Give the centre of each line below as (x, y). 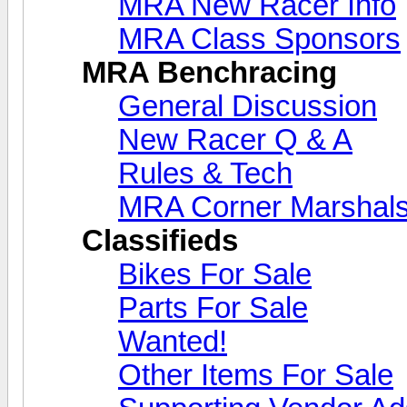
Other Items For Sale (256, 375)
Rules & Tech (205, 173)
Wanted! (173, 341)
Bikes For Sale (215, 274)
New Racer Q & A (235, 139)
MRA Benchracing (209, 72)
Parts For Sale (213, 308)
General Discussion (248, 106)
